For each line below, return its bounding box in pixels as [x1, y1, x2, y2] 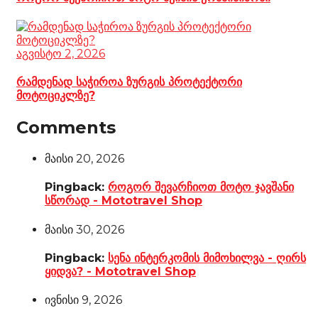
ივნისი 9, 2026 [45, 293, 122, 307]
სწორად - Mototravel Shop [45, 194, 202, 208]
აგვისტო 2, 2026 [16, 46, 105, 60]
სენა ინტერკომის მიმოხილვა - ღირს [108, 251, 306, 265]
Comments [16, 117, 116, 138]
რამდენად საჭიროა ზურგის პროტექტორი [16, 75, 242, 89]
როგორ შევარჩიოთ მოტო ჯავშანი [108, 180, 294, 194]
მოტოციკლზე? [16, 88, 95, 102]
